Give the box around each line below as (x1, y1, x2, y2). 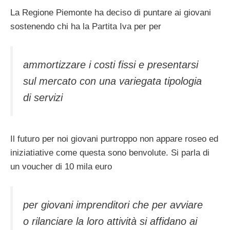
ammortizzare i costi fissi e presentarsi (23, 59, 198, 71)
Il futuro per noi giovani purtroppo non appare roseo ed (10, 133, 218, 144)
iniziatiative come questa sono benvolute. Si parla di (10, 147, 209, 158)
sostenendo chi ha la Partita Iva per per (10, 21, 161, 31)
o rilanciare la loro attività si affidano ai (23, 216, 197, 227)
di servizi (23, 92, 63, 104)
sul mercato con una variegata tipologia (23, 75, 202, 87)
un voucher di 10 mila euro (10, 161, 112, 171)
